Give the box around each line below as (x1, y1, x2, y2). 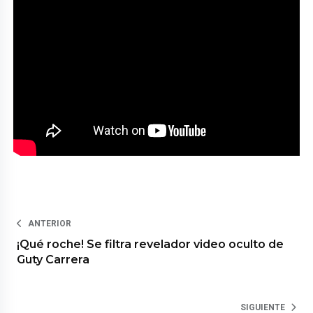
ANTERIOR (28, 218, 72, 228)
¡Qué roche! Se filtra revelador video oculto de (17, 237, 284, 251)
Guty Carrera (17, 252, 90, 266)
